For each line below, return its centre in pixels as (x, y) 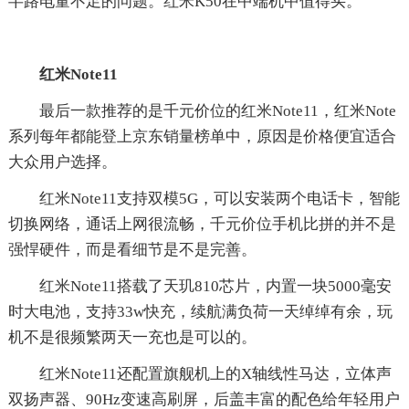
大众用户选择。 (62, 162)
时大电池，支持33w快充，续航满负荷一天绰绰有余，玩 (200, 311)
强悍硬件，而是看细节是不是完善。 (132, 249)
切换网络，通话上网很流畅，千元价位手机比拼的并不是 (202, 224)
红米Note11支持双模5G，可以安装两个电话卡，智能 (219, 198)
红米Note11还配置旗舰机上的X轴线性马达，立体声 (215, 373)
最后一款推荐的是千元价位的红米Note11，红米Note (217, 110)
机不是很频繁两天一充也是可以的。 (132, 337)
